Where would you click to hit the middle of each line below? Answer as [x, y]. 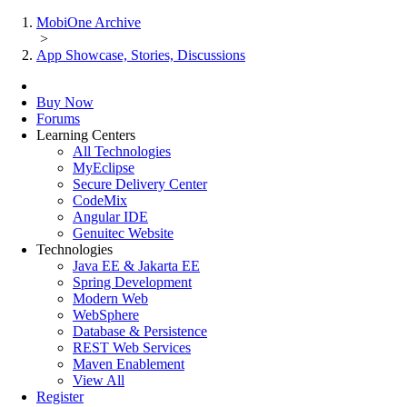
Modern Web [110, 298]
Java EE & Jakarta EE [136, 266]
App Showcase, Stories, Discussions [141, 55]
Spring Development [132, 282]
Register [60, 397]
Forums [58, 119]
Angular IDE [110, 217]
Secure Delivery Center [140, 184]
